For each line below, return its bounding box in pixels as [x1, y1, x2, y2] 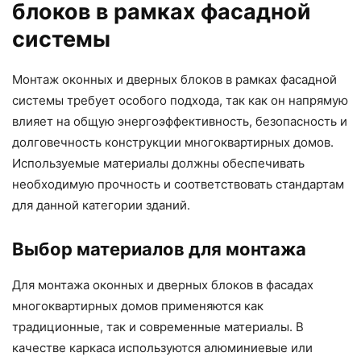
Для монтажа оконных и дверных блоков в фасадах [12, 276, 313, 293]
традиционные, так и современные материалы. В [12, 318, 304, 334]
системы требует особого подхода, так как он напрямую [12, 92, 348, 108]
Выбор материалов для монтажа [12, 238, 306, 259]
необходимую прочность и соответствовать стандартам [12, 176, 344, 192]
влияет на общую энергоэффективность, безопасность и [12, 113, 347, 129]
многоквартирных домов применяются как [12, 297, 263, 313]
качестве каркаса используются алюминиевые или [12, 339, 313, 355]
